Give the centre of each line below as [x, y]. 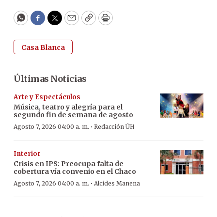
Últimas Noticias [50, 78]
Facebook [57, 22]
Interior [27, 154]
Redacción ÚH [114, 126]
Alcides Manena [117, 183]
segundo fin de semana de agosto [73, 115]
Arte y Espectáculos [47, 97]
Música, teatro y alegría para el [68, 107]
